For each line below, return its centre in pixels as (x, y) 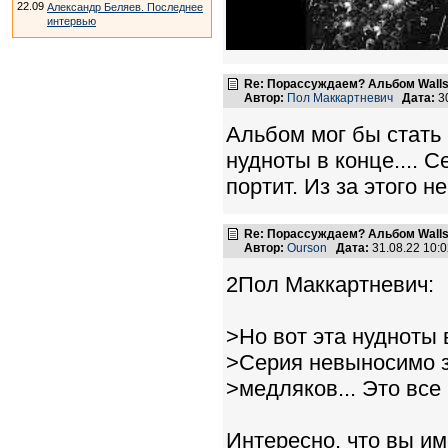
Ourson (307, 248)
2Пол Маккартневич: (330, 284)
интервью (71, 21)
